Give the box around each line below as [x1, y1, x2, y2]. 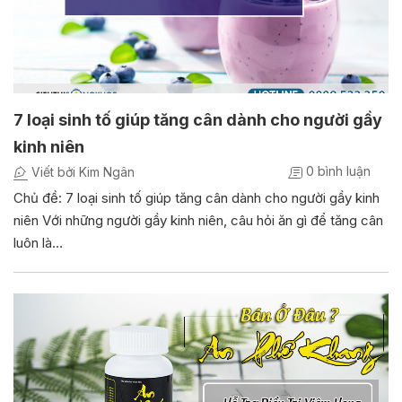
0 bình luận [302, 163, 371, 179]
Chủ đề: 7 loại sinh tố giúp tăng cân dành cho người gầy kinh [13, 189, 380, 207]
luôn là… [13, 234, 63, 252]
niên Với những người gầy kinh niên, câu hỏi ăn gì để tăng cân [13, 212, 383, 230]
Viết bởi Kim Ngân [28, 164, 135, 180]
